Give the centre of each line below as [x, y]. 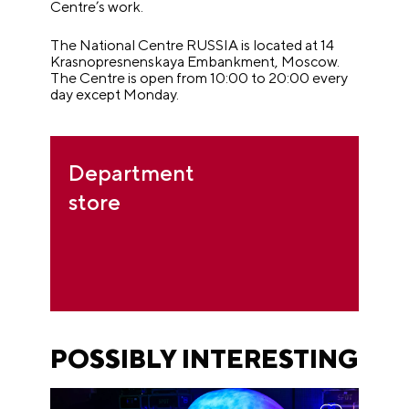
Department [132, 173]
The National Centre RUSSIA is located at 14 [193, 46]
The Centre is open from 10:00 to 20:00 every [199, 79]
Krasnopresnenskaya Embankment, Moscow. [195, 62]
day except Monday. [115, 95]
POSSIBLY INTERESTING [205, 359]
